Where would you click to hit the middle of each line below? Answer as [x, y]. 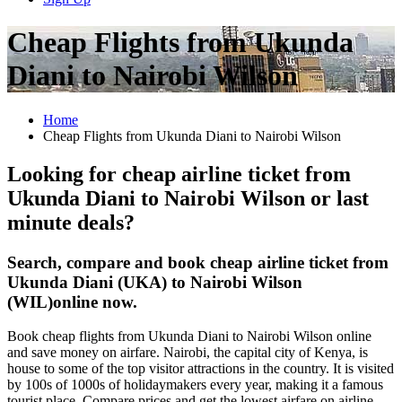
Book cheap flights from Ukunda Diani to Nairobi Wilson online [189, 336]
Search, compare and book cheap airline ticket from [198, 262]
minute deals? [71, 222]
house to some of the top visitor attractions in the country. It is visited [201, 369]
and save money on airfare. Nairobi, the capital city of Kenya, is [188, 353]
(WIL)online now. [72, 301]
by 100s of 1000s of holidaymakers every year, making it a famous [195, 385]
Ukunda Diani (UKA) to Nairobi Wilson [155, 282]
